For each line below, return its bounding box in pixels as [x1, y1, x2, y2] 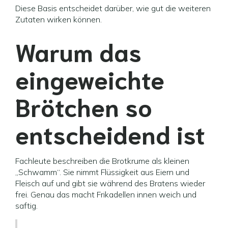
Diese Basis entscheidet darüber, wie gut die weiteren [15, 3, 211, 13]
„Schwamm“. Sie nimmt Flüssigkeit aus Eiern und [15, 167, 189, 177]
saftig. [15, 201, 38, 211]
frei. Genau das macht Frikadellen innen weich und [15, 189, 196, 199]
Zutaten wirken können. [15, 14, 102, 24]
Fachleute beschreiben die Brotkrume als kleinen [15, 156, 189, 166]
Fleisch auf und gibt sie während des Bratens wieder [15, 178, 205, 188]
